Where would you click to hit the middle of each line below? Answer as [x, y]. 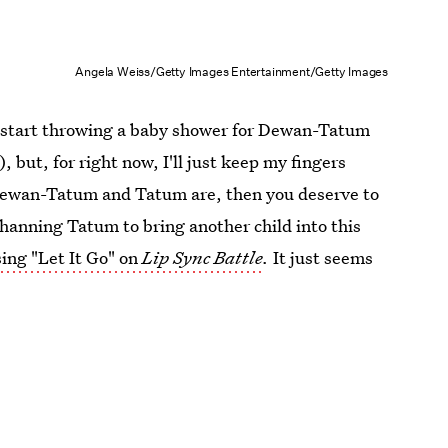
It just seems [321, 258]
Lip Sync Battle [203, 258]
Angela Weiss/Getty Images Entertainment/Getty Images [231, 71]
